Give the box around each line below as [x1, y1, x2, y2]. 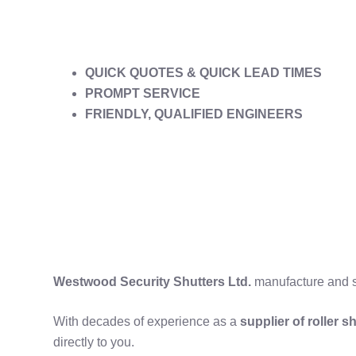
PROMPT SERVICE [85, 87, 201, 101]
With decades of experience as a [53, 314, 241, 328]
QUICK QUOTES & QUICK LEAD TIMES [85, 66, 323, 80]
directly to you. [53, 335, 135, 349]
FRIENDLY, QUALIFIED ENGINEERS [85, 107, 304, 122]
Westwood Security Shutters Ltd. [53, 274, 255, 288]
